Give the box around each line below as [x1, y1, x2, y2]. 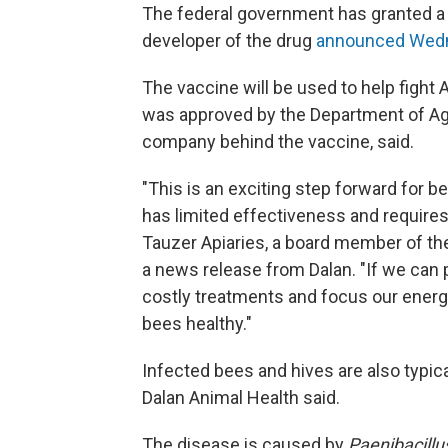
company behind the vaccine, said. [142, 131, 414, 153]
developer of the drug [142, 30, 316, 52]
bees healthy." [142, 313, 252, 335]
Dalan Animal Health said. [142, 387, 340, 409]
